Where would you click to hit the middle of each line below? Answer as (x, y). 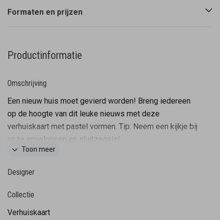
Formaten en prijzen (45, 12)
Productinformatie (45, 55)
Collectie (21, 195)
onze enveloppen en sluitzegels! (64, 139)
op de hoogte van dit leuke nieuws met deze (83, 114)
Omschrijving (27, 83)
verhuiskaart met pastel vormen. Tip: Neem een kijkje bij (102, 126)
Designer (21, 172)
